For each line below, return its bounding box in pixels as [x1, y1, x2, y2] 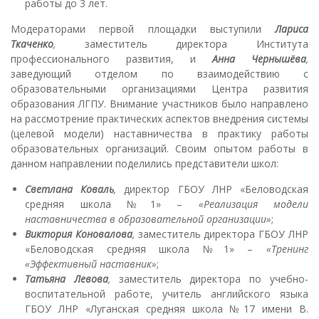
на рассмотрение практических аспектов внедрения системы [11, 111, 308, 125]
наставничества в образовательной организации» [25, 211, 271, 226]
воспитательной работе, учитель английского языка [25, 286, 308, 300]
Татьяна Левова [25, 271, 108, 286]
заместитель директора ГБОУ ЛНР [137, 226, 309, 241]
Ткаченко [11, 36, 53, 51]
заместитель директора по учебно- [118, 271, 309, 286]
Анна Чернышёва [212, 51, 306, 66]
